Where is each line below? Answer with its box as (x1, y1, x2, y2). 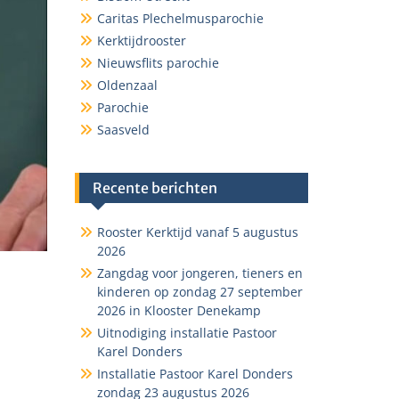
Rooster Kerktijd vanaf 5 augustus (96, 224, 298, 240)
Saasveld (96, 121, 150, 138)
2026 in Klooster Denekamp (96, 302, 261, 319)
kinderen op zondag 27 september (96, 283, 303, 300)
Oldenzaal (96, 77, 158, 94)
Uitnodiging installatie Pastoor (96, 324, 277, 341)
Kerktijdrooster (96, 32, 186, 49)
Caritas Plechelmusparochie (96, 10, 264, 27)
